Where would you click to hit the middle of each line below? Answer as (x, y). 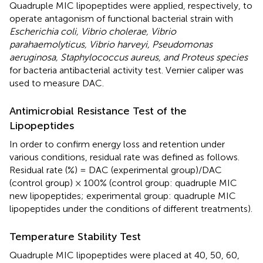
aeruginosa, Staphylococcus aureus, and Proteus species (129, 57)
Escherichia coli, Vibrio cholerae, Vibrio (93, 31)
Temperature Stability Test (75, 236)
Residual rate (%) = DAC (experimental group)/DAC (116, 170)
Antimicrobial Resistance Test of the (98, 111)
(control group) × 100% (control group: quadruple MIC (123, 183)
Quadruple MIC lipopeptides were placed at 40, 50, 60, (124, 255)
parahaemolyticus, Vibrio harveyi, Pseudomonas (111, 44)
